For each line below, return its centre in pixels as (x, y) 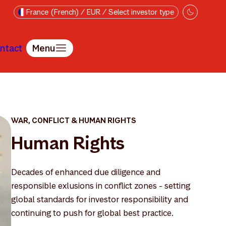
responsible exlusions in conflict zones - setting (101, 186)
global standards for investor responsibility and (100, 199)
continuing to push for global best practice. (93, 213)
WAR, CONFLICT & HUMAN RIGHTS (74, 120)
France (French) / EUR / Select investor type (100, 12)
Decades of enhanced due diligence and (86, 172)
